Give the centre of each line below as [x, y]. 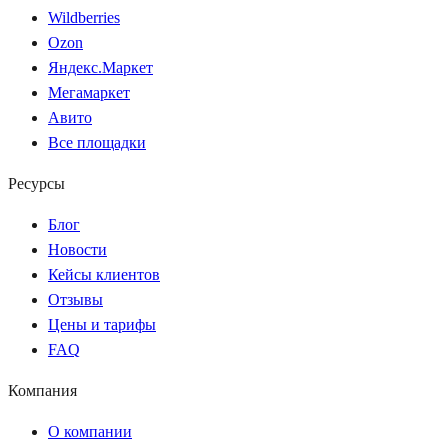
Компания [42, 390]
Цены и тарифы [102, 324]
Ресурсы [36, 183]
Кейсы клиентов [104, 274]
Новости [77, 249]
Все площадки [97, 142]
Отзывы [75, 299]
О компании [90, 431]
